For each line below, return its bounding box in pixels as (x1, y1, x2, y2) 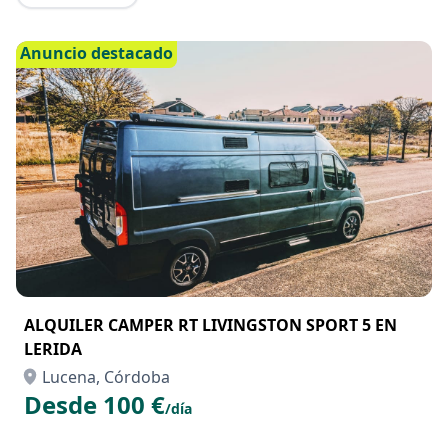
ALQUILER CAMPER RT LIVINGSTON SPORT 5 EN (24, 314, 397, 336)
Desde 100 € (24, 388, 165, 421)
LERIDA (24, 338, 82, 360)
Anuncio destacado (20, 42, 173, 64)
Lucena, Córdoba (42, 366, 170, 388)
